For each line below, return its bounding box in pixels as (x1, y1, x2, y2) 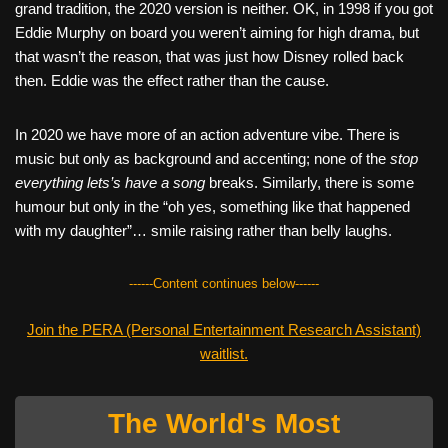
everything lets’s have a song (15, 174, 205, 191)
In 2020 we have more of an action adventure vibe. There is (15, 126, 400, 143)
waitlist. (200, 345, 248, 362)
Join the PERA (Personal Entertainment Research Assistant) (27, 321, 421, 338)
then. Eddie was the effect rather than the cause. (15, 72, 329, 89)
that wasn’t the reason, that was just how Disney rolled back (15, 48, 404, 65)
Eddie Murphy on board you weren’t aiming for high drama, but (15, 24, 419, 41)
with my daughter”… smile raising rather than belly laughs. (15, 222, 392, 239)
